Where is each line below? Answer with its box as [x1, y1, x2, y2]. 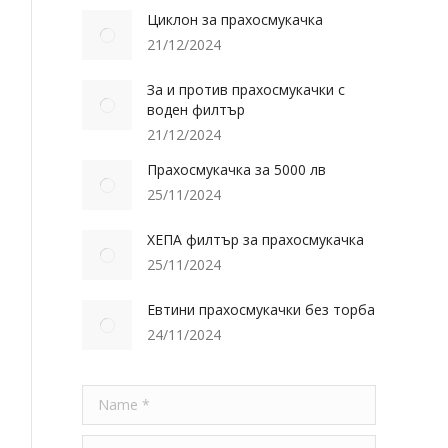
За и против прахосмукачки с [147, 80, 345, 99]
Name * [82, 385, 134, 404]
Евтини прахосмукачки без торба [147, 300, 375, 319]
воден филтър [147, 100, 245, 119]
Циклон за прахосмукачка [147, 10, 323, 29]
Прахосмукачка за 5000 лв [147, 160, 326, 179]
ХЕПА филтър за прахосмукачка [147, 230, 364, 249]
